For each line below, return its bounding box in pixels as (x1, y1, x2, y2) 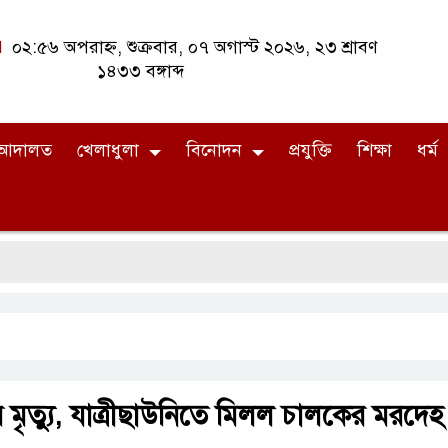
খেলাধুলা (77, 139, 139, 162)
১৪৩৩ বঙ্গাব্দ (96, 60, 184, 82)
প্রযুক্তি (289, 139, 332, 162)
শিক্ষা (357, 139, 392, 162)
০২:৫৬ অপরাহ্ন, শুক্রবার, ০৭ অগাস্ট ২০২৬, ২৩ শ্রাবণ (6, 36, 378, 58)
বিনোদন (186, 139, 242, 162)
